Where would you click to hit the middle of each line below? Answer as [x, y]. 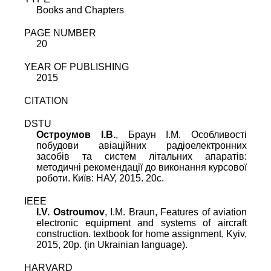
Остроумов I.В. [76, 135]
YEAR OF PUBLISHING [77, 67]
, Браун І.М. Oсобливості [181, 135]
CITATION [46, 101]
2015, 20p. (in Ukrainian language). [112, 245]
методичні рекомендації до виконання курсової [142, 168]
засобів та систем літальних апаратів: [142, 157]
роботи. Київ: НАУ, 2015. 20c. [100, 178]
